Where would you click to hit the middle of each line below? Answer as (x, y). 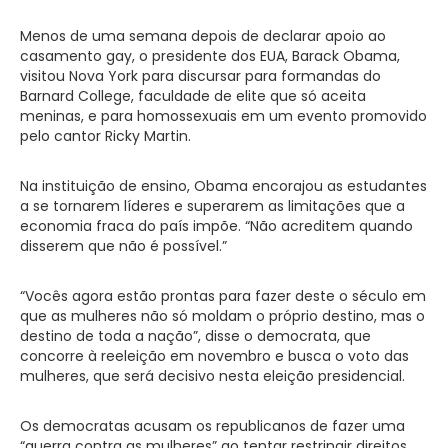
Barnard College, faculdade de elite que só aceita (193, 95)
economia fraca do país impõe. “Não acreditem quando (216, 225)
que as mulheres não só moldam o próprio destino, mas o (222, 315)
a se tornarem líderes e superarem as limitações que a (212, 205)
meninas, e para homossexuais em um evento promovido (223, 115)
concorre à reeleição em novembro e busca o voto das (214, 355)
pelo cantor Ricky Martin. (105, 135)
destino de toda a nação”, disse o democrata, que (195, 335)
